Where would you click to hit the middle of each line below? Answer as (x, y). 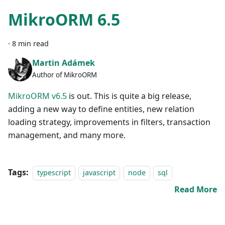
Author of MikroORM (65, 75)
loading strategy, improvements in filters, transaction (109, 122)
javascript (99, 172)
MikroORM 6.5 (64, 19)
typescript (54, 172)
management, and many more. (67, 135)
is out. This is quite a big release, (129, 96)
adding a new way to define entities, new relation (101, 109)
